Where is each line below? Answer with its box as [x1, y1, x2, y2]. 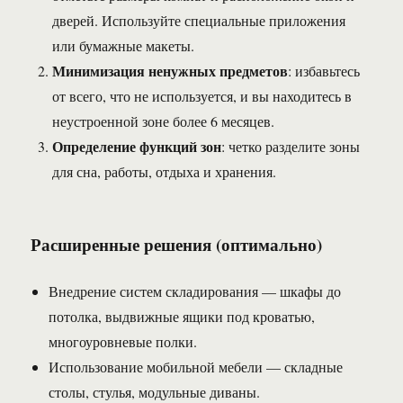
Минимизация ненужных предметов [52, 60, 289, 82]
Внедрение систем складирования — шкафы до [49, 282, 342, 301]
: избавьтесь [288, 61, 361, 81]
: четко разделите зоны [221, 137, 361, 157]
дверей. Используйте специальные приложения [52, 11, 346, 31]
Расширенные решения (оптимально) [31, 232, 323, 257]
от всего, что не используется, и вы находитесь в [52, 86, 353, 106]
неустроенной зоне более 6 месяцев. [52, 112, 275, 131]
